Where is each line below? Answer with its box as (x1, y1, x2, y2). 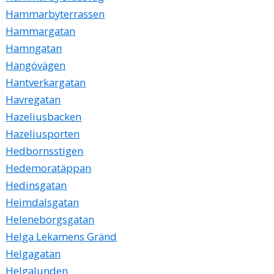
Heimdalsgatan (6, 195, 80, 210)
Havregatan (6, 92, 61, 107)
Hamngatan (6, 41, 62, 56)
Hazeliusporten (6, 127, 80, 141)
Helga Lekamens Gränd (6, 229, 117, 244)
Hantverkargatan (6, 75, 86, 90)
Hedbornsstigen (6, 144, 84, 158)
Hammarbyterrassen (6, 7, 105, 21)
